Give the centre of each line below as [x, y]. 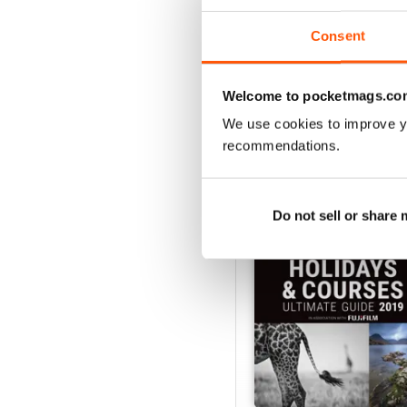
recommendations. [281, 145]
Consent [338, 35]
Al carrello [323, 14]
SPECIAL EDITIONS [329, 125]
